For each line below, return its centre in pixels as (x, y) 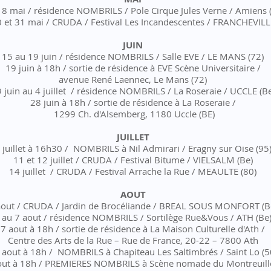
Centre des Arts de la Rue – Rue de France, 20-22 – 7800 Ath (133, 240)
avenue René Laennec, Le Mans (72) (133, 79)
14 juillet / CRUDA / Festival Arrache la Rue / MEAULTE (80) (133, 171)
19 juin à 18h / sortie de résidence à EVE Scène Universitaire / (133, 68)
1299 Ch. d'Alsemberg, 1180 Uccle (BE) (133, 114)
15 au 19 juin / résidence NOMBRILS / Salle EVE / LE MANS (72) (133, 56)
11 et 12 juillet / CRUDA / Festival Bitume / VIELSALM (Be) (133, 160)
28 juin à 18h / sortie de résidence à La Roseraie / (133, 102)
